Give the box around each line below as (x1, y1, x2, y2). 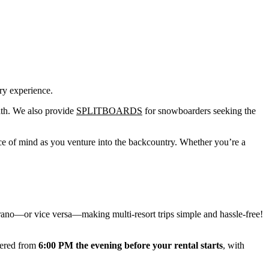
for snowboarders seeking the (142, 106, 256, 116)
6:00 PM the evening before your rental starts (38, 240, 223, 250)
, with (223, 240, 244, 250)
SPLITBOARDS (76, 106, 142, 116)
